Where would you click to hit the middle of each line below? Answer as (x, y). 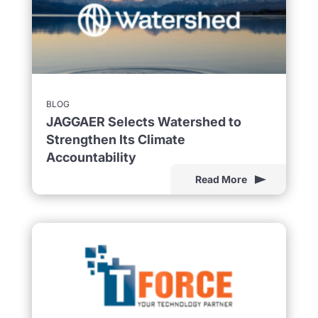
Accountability (91, 157)
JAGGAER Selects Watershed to (143, 121)
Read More (221, 179)
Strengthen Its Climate (115, 139)
